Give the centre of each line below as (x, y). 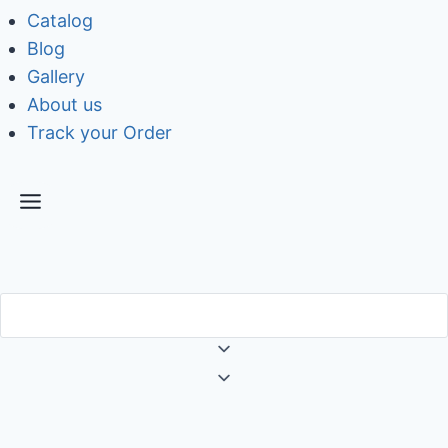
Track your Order (99, 132)
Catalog (60, 20)
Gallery (56, 76)
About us (64, 104)
